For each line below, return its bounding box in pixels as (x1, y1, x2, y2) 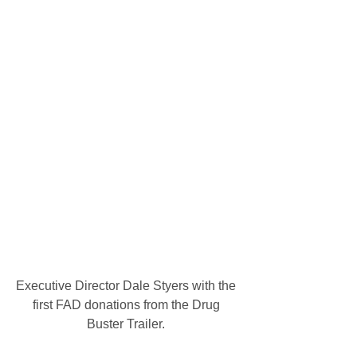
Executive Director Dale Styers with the (16, 278, 239, 292)
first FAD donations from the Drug (32, 297, 223, 312)
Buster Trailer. (87, 316, 168, 331)
